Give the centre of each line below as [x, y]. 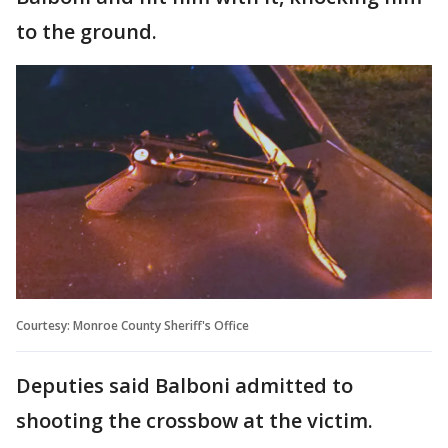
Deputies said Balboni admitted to [184, 385]
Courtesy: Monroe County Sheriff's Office [132, 325]
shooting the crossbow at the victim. [194, 420]
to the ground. [86, 31]
